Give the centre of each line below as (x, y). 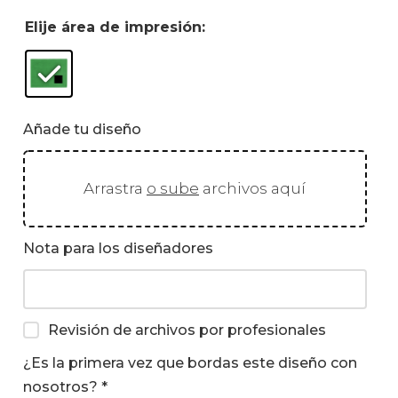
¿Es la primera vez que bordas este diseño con (190, 363)
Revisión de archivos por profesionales (187, 330)
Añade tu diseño (82, 130)
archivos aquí (252, 189)
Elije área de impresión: (115, 27)
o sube (173, 189)
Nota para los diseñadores (118, 249)
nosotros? (60, 387)
